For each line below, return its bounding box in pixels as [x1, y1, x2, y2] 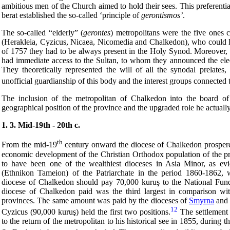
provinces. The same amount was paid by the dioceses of [2, 196, 189, 205]
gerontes [83, 28, 111, 37]
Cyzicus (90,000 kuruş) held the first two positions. [2, 207, 170, 216]
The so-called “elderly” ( [2, 28, 84, 37]
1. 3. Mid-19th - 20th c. [2, 121, 80, 130]
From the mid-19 [2, 140, 57, 149]
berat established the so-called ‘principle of [2, 10, 141, 20]
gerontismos [141, 10, 180, 20]
